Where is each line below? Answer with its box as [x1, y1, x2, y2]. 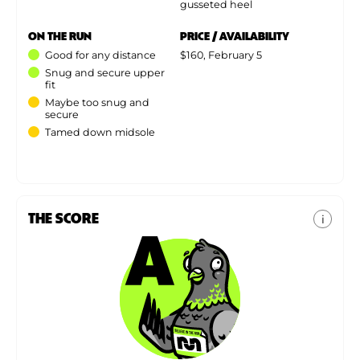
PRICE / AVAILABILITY [180, 27, 289, 43]
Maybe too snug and [45, 96, 149, 108]
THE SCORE [28, 207, 99, 227]
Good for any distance [45, 48, 156, 61]
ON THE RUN [28, 27, 92, 43]
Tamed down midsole [45, 125, 155, 138]
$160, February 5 [180, 48, 262, 61]
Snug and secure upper [45, 66, 165, 79]
